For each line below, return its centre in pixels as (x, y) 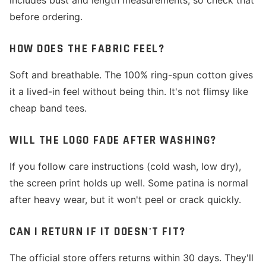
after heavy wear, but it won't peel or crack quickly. (125, 199)
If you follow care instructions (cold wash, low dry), (125, 166)
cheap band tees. (48, 108)
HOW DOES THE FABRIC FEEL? (87, 49)
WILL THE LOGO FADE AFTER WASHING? (113, 140)
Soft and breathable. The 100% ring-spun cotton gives (131, 75)
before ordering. (46, 17)
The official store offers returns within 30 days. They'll (132, 258)
